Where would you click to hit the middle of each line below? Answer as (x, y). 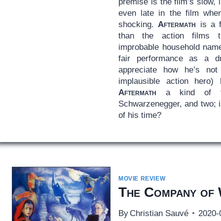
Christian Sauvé (159, 213)
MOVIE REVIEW (142, 178)
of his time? (140, 115)
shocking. (138, 24)
